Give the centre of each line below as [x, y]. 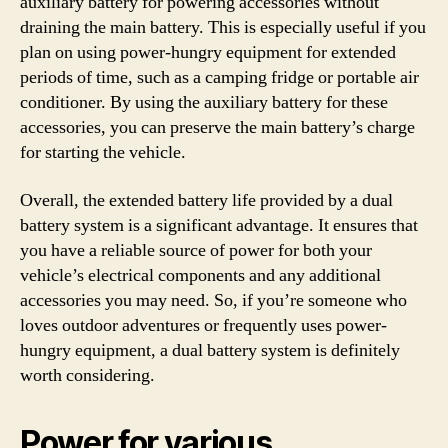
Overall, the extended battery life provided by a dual [206, 200]
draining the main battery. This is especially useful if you [223, 27]
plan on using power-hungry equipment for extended [208, 52]
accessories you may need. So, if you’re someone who [213, 300]
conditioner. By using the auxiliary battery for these [204, 102]
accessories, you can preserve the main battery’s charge [217, 127]
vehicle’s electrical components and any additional [200, 275]
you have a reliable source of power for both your [196, 250]
